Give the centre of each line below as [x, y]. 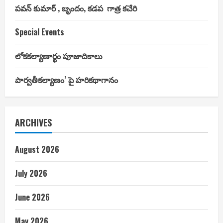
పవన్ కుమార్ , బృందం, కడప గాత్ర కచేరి [76, 8]
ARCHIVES [33, 122]
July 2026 [31, 173]
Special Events [40, 32]
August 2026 [37, 149]
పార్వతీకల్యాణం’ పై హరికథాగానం [66, 79]
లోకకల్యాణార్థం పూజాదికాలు [59, 56]
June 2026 [32, 197]
